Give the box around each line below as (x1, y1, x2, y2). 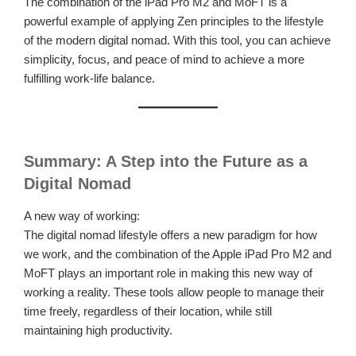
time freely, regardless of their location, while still (24, 304, 272, 319)
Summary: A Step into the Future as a (24, 153, 308, 171)
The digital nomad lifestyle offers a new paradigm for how (24, 228, 317, 242)
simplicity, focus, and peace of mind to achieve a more (24, 52, 304, 67)
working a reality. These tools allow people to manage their (24, 285, 324, 300)
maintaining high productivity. (24, 323, 172, 338)
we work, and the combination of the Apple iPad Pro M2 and (24, 247, 331, 261)
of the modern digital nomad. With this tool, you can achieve (24, 33, 331, 48)
